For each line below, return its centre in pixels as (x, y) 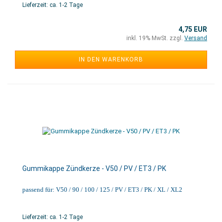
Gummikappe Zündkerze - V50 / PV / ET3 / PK (94, 168)
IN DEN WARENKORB (111, 59)
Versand (196, 38)
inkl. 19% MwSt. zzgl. (155, 38)
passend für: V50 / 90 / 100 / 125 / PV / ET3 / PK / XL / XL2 (102, 190)
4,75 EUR (193, 29)
